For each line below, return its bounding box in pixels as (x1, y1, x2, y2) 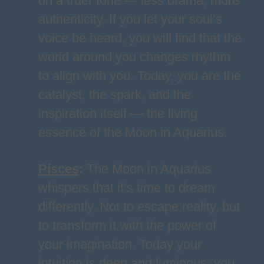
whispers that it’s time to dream (38, 180, 214, 195)
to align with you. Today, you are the (38, 68, 241, 83)
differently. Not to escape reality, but (38, 199, 240, 214)
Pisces (38, 161, 79, 176)
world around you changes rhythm (38, 49, 230, 64)
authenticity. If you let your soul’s (38, 12, 222, 27)
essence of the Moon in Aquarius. (38, 125, 227, 140)
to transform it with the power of (38, 218, 216, 233)
